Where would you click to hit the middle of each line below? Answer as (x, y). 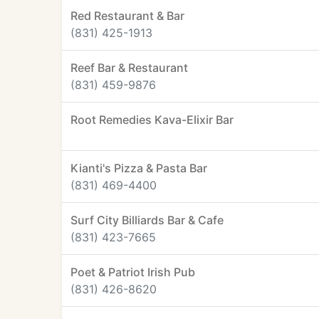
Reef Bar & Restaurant (129, 68)
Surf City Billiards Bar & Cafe (147, 220)
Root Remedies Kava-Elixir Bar (152, 120)
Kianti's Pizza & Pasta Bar (139, 168)
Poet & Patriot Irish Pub (133, 272)
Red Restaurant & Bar (127, 16)
